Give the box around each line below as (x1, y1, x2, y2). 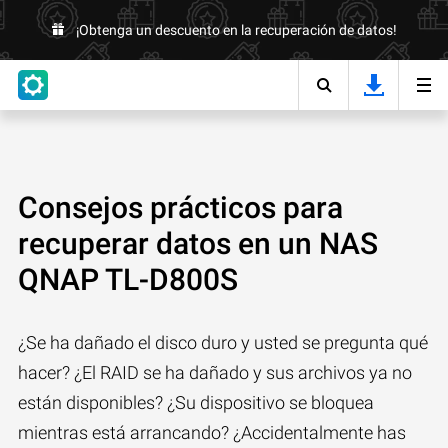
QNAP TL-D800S (18, 262, 238, 297)
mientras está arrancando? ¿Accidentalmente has (18, 422, 406, 443)
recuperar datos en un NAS (18, 226, 378, 261)
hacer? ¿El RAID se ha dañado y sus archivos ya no (18, 362, 412, 383)
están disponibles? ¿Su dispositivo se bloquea (18, 392, 374, 413)
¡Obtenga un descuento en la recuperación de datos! (75, 22, 397, 38)
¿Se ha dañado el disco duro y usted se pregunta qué (18, 332, 428, 353)
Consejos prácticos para (18, 190, 343, 225)
